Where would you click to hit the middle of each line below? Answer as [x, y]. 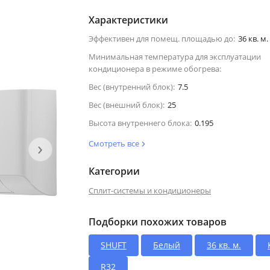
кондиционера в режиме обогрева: [155, 68]
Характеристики [128, 20]
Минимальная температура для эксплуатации [174, 56]
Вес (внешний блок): [126, 105]
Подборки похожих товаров [157, 221]
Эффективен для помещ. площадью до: [162, 38]
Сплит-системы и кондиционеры [149, 190]
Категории [114, 171]
